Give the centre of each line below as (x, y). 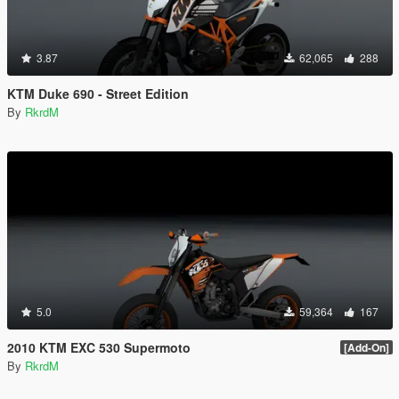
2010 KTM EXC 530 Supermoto (99, 347)
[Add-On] (366, 347)
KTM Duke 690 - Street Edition (98, 94)
